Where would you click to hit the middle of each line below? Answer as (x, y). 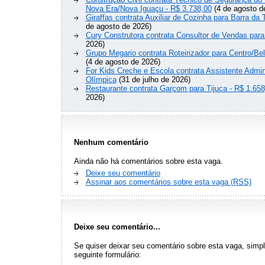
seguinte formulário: (107, 255)
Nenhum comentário (111, 143)
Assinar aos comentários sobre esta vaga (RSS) (168, 182)
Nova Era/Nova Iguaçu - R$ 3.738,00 (148, 9)
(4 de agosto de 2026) (123, 62)
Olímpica (101, 80)
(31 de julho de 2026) (153, 80)
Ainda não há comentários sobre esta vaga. (148, 161)
